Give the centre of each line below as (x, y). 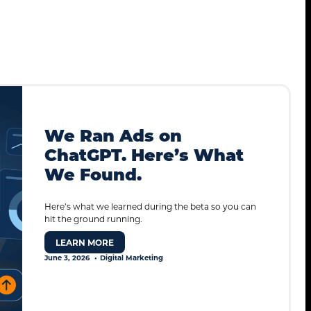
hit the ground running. (93, 219)
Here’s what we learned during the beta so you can (150, 207)
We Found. (93, 174)
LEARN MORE (85, 243)
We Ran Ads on (113, 135)
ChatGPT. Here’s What (144, 154)
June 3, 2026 (67, 258)
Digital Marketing (132, 258)
